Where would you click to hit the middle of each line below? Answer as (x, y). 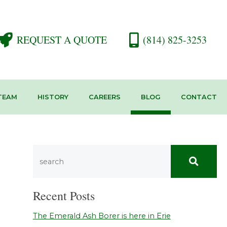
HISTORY (53, 97)
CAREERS (104, 97)
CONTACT (199, 97)
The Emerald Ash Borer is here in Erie (102, 216)
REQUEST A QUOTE (62, 40)
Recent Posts (64, 196)
